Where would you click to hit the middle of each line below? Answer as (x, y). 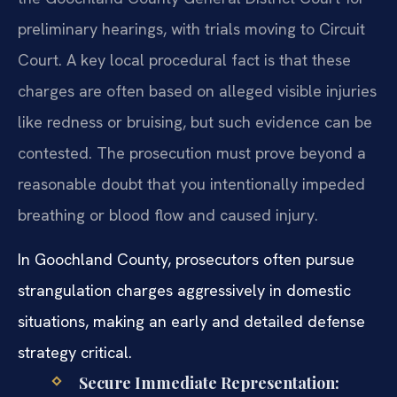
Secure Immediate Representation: (209, 382)
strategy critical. (75, 352)
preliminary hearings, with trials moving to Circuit (191, 29)
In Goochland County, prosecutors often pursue (186, 259)
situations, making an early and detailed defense (191, 321)
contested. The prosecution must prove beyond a (192, 153)
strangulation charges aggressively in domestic (184, 290)
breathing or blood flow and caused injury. (168, 215)
